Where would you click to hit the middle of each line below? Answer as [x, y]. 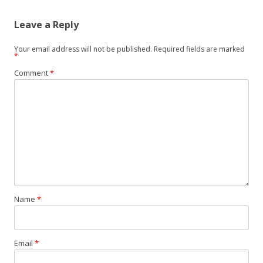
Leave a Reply [46, 24]
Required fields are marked [199, 49]
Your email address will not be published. [83, 49]
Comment [32, 73]
